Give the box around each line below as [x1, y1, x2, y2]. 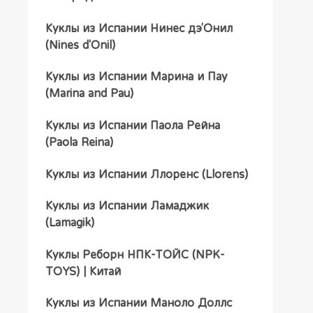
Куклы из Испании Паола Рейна [45, 119, 220, 132]
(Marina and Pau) [45, 87, 133, 100]
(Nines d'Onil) [45, 38, 115, 51]
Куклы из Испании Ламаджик [45, 199, 209, 212]
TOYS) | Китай [45, 264, 121, 277]
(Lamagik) [45, 216, 94, 229]
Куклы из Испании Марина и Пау [45, 70, 227, 83]
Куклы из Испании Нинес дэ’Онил [45, 21, 233, 34]
